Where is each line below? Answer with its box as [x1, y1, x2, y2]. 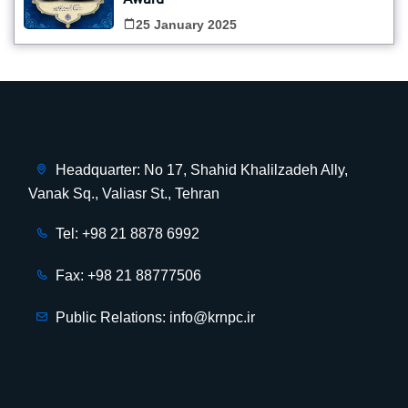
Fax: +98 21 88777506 [56, 268, 201, 283]
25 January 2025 [136, 17, 237, 32]
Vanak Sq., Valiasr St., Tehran [28, 186, 219, 201]
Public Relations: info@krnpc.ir [56, 310, 255, 325]
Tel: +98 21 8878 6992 [56, 226, 199, 241]
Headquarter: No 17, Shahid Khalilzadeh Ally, [56, 162, 348, 178]
